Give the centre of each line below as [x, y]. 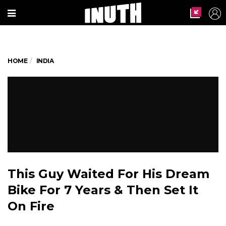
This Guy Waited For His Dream [108, 174]
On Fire [31, 206]
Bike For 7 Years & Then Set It [103, 190]
